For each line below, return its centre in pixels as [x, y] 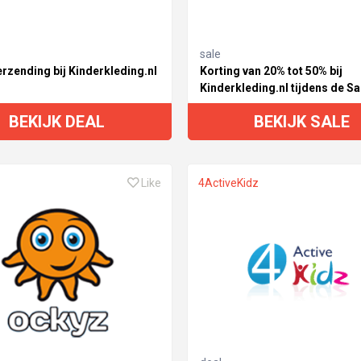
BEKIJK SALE [302, 121]
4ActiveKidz [228, 183]
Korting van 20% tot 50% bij [271, 71]
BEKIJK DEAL [57, 121]
